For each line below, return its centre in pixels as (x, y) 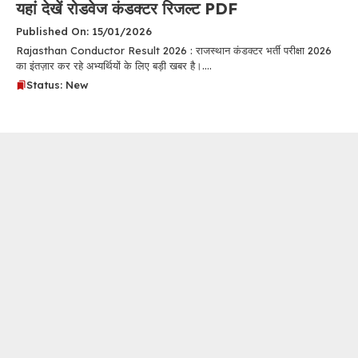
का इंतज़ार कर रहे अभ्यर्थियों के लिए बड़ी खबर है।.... (114, 65)
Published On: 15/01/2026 (84, 31)
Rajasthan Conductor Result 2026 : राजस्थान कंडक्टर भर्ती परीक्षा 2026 (174, 50)
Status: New (58, 84)
